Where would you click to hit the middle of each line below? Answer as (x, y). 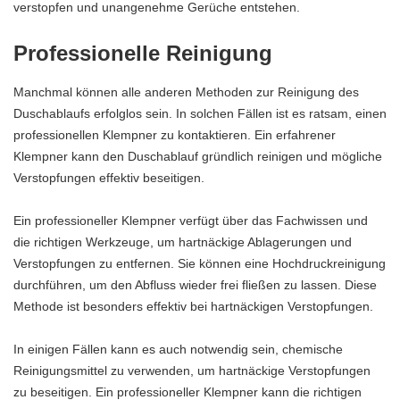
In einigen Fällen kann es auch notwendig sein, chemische (178, 349)
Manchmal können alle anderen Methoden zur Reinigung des (186, 92)
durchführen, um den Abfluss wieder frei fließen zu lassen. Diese (195, 284)
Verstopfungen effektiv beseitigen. (109, 177)
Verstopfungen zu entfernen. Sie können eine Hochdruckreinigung (200, 263)
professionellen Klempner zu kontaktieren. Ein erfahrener (175, 134)
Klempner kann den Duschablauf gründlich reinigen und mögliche (198, 156)
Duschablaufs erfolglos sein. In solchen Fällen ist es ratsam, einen (200, 113)
